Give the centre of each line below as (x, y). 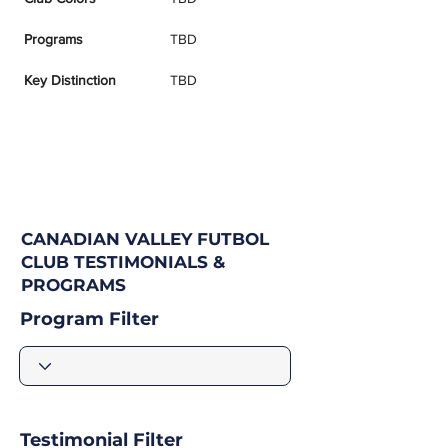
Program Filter (89, 319)
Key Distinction (70, 80)
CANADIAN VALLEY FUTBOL (145, 239)
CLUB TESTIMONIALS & (123, 262)
